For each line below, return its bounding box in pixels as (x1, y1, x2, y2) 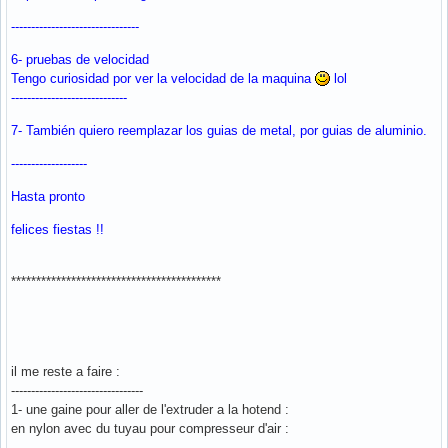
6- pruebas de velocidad (11, 51, 149, 67)
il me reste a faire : (11, 363, 120, 379)
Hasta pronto (11, 188, 85, 204)
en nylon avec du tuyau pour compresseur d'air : (11, 420, 289, 436)
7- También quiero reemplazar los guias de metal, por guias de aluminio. (11, 122, 427, 138)
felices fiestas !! (11, 221, 104, 237)
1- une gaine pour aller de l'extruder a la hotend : (11, 401, 289, 417)
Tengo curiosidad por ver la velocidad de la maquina (11, 70, 315, 86)
